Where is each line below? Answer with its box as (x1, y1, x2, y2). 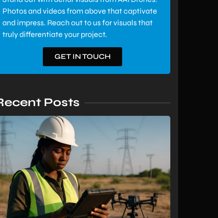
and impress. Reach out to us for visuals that (2, 18, 153, 27)
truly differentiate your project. (2, 30, 107, 39)
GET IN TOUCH (54, 52, 111, 61)
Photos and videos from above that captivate (2, 6, 157, 16)
